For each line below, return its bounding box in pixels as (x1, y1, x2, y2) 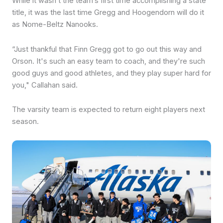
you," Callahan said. (12, 80, 78, 90)
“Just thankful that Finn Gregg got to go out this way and (12, 44, 202, 54)
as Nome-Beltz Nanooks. (12, 20, 98, 29)
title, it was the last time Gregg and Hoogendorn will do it (12, 8, 204, 17)
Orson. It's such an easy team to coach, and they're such (12, 56, 205, 66)
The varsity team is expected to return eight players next (12, 105, 205, 114)
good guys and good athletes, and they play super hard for (12, 68, 211, 78)
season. (12, 117, 39, 126)
